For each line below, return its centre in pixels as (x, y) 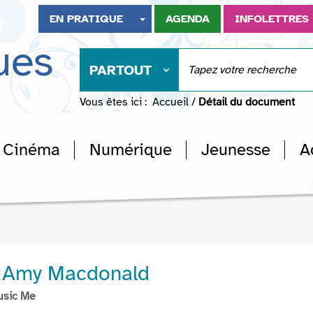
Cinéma (31, 150)
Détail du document (247, 102)
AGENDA (188, 19)
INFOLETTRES (272, 19)
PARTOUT (121, 70)
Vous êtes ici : (113, 102)
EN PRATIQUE (87, 19)
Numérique (131, 150)
